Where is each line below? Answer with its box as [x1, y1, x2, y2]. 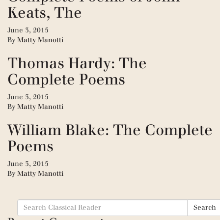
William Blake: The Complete [7, 120, 213, 139]
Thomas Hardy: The [7, 54, 147, 72]
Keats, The [7, 3, 82, 22]
